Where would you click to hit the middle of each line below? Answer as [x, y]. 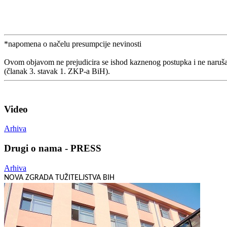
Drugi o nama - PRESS [53, 148]
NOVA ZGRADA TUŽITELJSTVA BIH [59, 178]
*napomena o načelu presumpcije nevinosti [73, 44]
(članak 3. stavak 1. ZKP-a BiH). [57, 71]
